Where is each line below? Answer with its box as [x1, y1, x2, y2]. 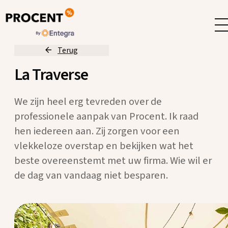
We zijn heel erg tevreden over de [14, 94, 162, 109]
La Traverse [14, 63, 88, 87]
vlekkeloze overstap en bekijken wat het [14, 138, 193, 153]
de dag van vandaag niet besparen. [14, 167, 168, 183]
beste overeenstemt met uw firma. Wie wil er [14, 153, 212, 168]
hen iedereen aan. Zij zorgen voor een [14, 123, 180, 138]
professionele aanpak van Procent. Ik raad [14, 108, 198, 124]
